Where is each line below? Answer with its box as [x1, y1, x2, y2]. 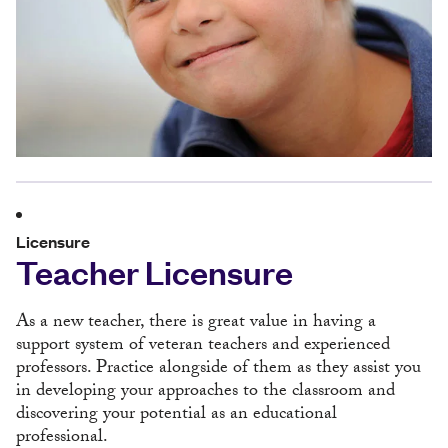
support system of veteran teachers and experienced [16, 330, 390, 362]
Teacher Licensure [16, 248, 293, 293]
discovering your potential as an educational [16, 399, 337, 431]
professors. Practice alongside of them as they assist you [16, 353, 421, 385]
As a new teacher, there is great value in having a [16, 307, 376, 339]
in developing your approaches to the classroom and [16, 376, 395, 408]
